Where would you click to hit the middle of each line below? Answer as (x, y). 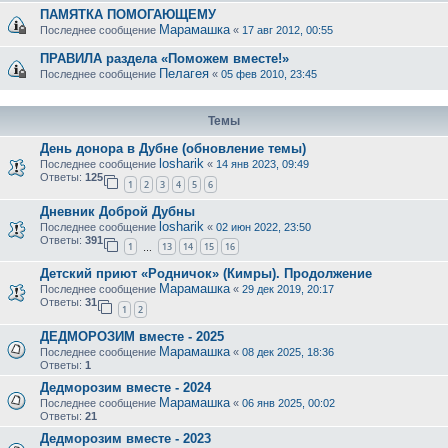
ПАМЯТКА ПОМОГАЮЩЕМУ (128, 14)
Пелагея (184, 73)
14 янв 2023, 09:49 (262, 164)
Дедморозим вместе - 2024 (125, 387)
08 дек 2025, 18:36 (288, 351)
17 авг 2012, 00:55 (287, 30)
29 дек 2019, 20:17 (288, 289)
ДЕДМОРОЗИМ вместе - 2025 (132, 336)
